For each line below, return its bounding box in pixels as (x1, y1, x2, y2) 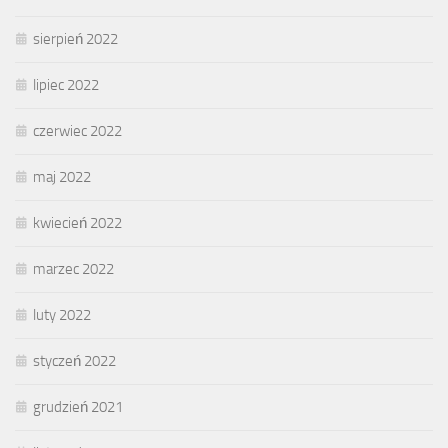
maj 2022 (33, 167, 91, 186)
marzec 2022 (33, 259, 114, 278)
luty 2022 (33, 305, 91, 324)
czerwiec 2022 (33, 121, 122, 140)
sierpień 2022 (33, 29, 118, 48)
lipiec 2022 (33, 75, 99, 94)
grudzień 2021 (33, 397, 123, 416)
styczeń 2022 (33, 351, 116, 370)
